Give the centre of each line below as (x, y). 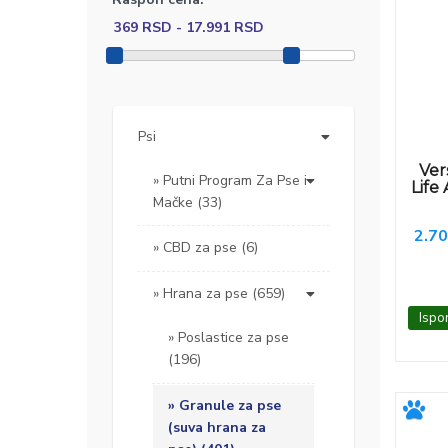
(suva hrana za (217, 428)
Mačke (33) (187, 203)
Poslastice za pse (233, 338)
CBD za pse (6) (210, 248)
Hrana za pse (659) (224, 294)
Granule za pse (230, 406)
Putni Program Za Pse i (235, 181)
